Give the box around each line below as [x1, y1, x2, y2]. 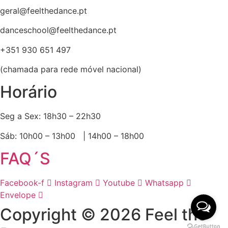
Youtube [103, 178, 135, 188]
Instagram [54, 178, 93, 188]
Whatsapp [145, 178, 184, 188]
